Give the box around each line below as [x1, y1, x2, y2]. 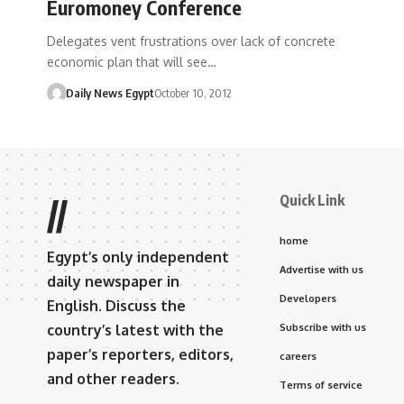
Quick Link [280, 190, 344, 209]
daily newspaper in [47, 271, 179, 290]
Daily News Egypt [65, 85, 154, 100]
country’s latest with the [47, 320, 224, 339]
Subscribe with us [280, 320, 366, 334]
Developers [280, 291, 336, 305]
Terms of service [280, 378, 363, 391]
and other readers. [47, 369, 179, 388]
